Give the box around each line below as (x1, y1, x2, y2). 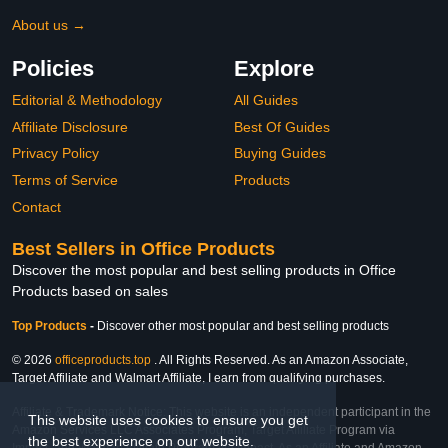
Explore (234, 56, 314, 82)
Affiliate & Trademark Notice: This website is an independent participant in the (12, 405, 431, 420)
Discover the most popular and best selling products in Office (12, 262, 396, 279)
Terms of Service (12, 171, 118, 188)
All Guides (234, 92, 298, 109)
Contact (12, 198, 61, 215)
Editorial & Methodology (12, 92, 162, 109)
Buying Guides (234, 145, 326, 162)
